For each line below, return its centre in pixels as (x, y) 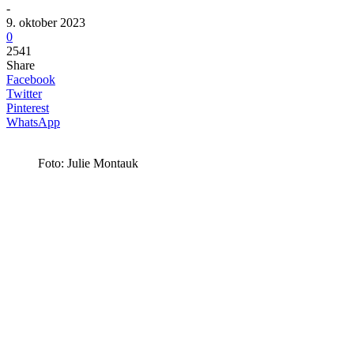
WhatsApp (33, 122)
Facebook (31, 80)
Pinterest (28, 108)
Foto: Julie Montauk (88, 164)
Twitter (24, 94)
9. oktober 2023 (46, 23)
